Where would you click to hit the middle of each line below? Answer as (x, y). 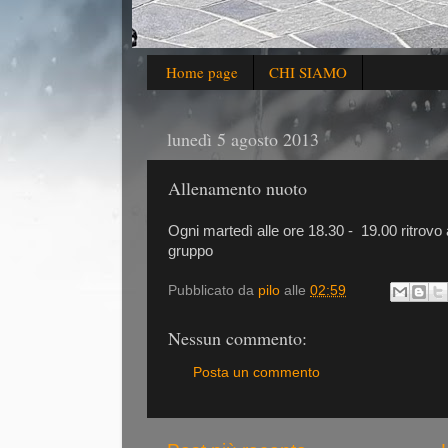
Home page (201, 72)
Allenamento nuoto (237, 188)
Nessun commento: (237, 338)
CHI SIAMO (307, 72)
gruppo (190, 250)
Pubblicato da (213, 291)
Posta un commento (256, 372)
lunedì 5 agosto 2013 (243, 139)
